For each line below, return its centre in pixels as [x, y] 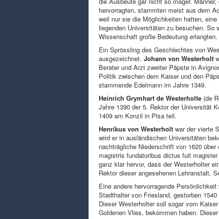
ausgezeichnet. [121, 58]
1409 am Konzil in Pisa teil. [138, 115]
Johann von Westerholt [179, 58]
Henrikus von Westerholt [136, 129]
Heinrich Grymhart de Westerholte [150, 98]
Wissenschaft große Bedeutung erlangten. [158, 36]
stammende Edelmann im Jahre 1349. [153, 85]
